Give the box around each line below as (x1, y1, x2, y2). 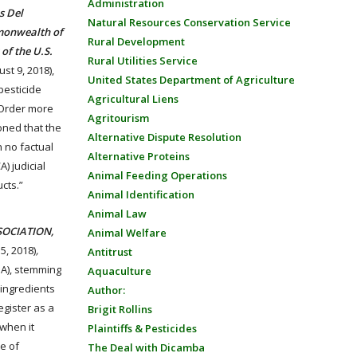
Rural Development (87, 34, 185, 49)
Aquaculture (87, 264, 151, 278)
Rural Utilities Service (87, 53, 198, 68)
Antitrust (87, 245, 132, 259)
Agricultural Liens (87, 92, 178, 106)
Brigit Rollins (87, 302, 152, 316)
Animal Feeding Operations (87, 168, 227, 182)
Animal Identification (87, 187, 194, 202)
